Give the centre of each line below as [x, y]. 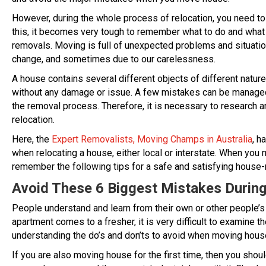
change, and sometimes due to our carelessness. [114, 59]
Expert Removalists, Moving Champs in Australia [152, 140]
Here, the [32, 140]
